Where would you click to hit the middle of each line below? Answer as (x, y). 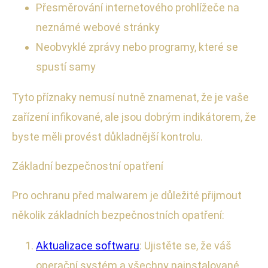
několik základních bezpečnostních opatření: (118, 215)
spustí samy (66, 66)
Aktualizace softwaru (88, 245)
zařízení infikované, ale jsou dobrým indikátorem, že (134, 117)
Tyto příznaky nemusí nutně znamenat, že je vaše (130, 97)
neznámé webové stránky (98, 27)
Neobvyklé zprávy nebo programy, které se (137, 47)
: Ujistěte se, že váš (185, 245)
